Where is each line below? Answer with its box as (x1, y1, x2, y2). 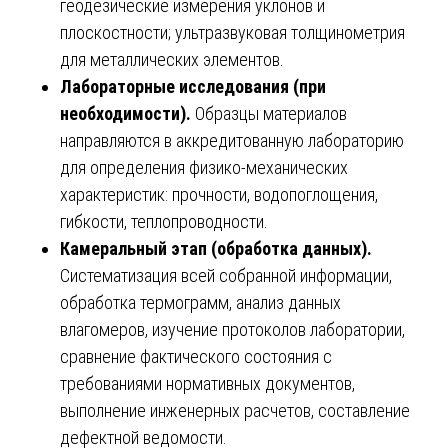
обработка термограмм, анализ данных (60, 292, 341, 314)
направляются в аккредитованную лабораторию (60, 130, 404, 152)
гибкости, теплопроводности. (60, 211, 268, 233)
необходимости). (60, 103, 195, 125)
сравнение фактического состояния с (60, 346, 332, 368)
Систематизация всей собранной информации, (60, 265, 392, 287)
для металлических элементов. (60, 49, 284, 71)
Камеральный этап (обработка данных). (60, 238, 372, 260)
